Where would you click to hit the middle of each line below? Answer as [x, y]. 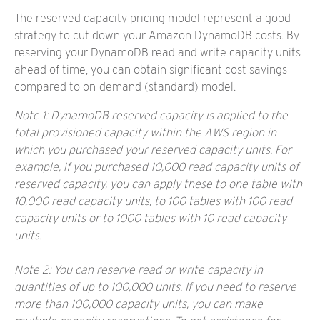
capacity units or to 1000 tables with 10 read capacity [150, 218]
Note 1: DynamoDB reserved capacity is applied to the [151, 115]
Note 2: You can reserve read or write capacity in [139, 270]
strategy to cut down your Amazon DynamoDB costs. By [157, 35]
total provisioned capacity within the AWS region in [145, 132]
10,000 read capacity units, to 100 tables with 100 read [153, 201]
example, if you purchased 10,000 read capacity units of [156, 167]
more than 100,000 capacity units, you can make [139, 304]
